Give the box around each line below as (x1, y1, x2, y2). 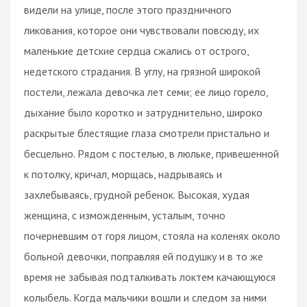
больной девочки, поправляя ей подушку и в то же (24, 249, 263, 263)
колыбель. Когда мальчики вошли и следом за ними (24, 290, 267, 304)
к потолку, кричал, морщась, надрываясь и (24, 167, 222, 181)
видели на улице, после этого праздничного (24, 2, 232, 16)
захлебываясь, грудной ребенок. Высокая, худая (24, 187, 249, 201)
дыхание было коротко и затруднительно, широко (24, 105, 262, 119)
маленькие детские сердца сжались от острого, (24, 43, 249, 58)
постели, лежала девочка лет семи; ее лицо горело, (24, 84, 268, 99)
